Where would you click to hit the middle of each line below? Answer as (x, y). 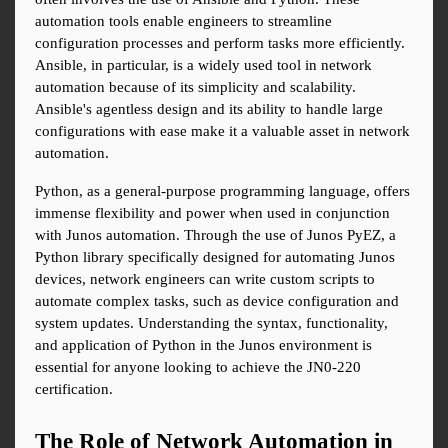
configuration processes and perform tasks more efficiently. (220, 43)
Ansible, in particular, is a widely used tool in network (203, 65)
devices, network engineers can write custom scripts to (205, 279)
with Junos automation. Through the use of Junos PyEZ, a (215, 235)
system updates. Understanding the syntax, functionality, (211, 323)
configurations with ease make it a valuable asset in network (222, 131)
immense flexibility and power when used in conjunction (212, 213)
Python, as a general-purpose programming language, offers (222, 191)
